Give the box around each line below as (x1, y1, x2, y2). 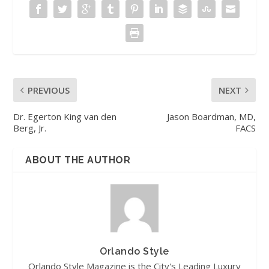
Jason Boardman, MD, (166, 110, 256, 123)
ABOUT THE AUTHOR (25, 154, 131, 166)
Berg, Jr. (13, 122, 47, 134)
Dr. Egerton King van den (13, 110, 117, 123)
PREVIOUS (28, 84, 70, 97)
